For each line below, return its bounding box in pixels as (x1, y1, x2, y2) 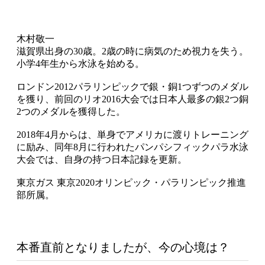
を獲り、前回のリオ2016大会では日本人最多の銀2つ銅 (17, 93, 248, 104)
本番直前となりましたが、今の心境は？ (17, 240, 230, 254)
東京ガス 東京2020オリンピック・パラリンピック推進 (17, 177, 246, 188)
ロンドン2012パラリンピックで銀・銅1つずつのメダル (17, 81, 248, 92)
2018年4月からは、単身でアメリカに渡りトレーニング (17, 129, 248, 140)
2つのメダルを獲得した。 (17, 106, 125, 117)
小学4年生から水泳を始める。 (17, 58, 144, 69)
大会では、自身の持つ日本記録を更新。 (17, 154, 187, 164)
